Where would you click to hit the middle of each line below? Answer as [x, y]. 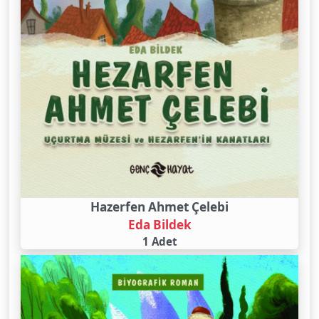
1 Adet [159, 242]
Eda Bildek [159, 225]
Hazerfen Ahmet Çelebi [159, 207]
